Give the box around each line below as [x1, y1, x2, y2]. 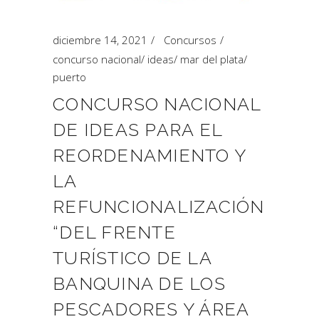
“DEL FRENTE [53, 221, 176, 243]
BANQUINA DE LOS [53, 273, 226, 294]
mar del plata [180, 52, 244, 66]
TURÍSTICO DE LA [53, 247, 211, 268]
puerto [53, 70, 86, 84]
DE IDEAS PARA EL [53, 119, 222, 140]
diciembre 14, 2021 [53, 33, 147, 47]
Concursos [164, 33, 216, 47]
